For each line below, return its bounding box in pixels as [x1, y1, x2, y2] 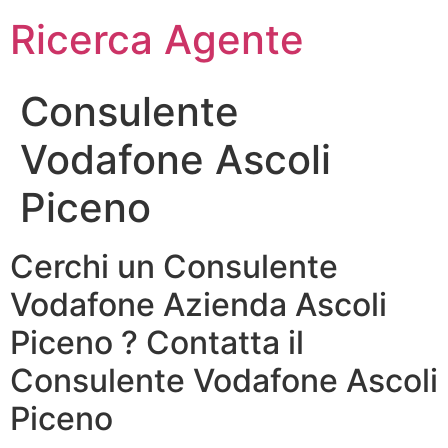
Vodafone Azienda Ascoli [10, 285, 387, 324]
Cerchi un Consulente [10, 247, 338, 286]
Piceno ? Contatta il [10, 323, 304, 362]
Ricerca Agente [10, 15, 304, 64]
